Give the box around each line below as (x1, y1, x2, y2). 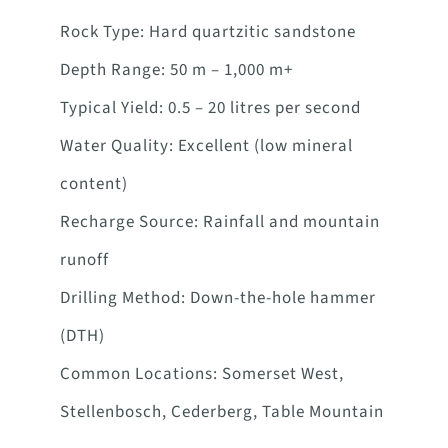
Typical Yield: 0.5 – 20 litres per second (59, 96, 361, 121)
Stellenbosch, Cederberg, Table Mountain (59, 400, 384, 425)
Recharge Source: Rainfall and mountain (59, 210, 380, 235)
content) (59, 172, 128, 197)
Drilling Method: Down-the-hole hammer (59, 286, 376, 311)
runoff (59, 248, 109, 273)
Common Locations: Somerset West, (59, 362, 344, 387)
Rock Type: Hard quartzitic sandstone (59, 20, 356, 45)
